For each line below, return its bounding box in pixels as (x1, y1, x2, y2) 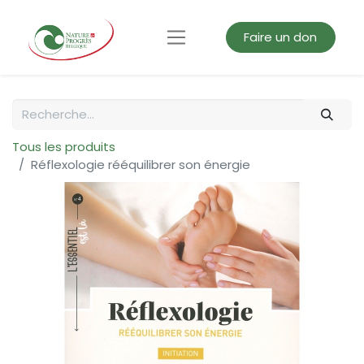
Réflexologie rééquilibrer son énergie (31, 156, 250, 174)
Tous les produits (12, 138, 115, 156)
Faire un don (244, 28, 318, 45)
